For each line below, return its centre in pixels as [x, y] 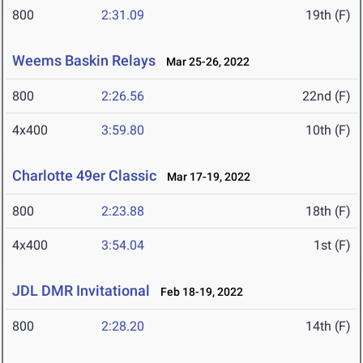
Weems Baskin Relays [84, 61]
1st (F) [332, 246]
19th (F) [328, 15]
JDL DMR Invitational [81, 291]
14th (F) [328, 327]
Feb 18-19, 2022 [198, 292]
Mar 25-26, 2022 [204, 62]
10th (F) [328, 130]
